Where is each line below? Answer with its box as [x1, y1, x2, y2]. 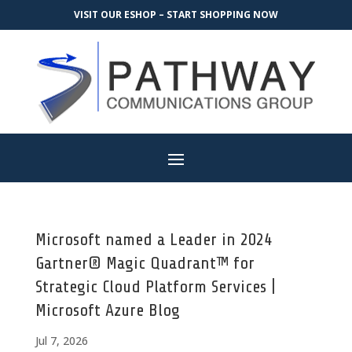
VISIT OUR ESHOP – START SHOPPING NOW [73, 8, 278, 21]
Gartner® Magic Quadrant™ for [35, 254, 255, 273]
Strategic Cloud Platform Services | [35, 277, 276, 296]
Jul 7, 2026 [35, 333, 88, 348]
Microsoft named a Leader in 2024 [35, 230, 272, 249]
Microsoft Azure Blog [35, 301, 180, 320]
